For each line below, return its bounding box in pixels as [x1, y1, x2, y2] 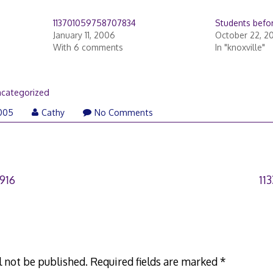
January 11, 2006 [52, 29, 115, 40]
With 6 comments [52, 41, 123, 52]
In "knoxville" [214, 41, 265, 52]
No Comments [94, 107, 154, 118]
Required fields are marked [90, 254, 220, 268]
